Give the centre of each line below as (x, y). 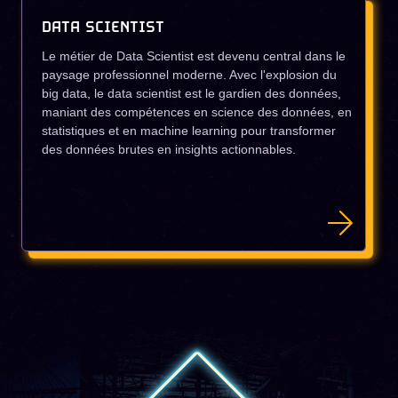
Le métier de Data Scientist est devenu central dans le (194, 56)
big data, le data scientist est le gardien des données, (191, 93)
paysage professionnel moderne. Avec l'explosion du (189, 75)
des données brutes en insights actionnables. (169, 149)
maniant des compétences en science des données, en (197, 112)
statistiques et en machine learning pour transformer (189, 131)
